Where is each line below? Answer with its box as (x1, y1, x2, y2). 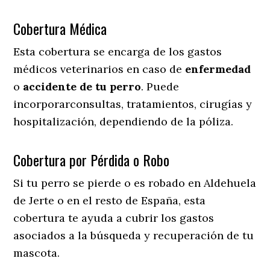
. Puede (141, 79, 180, 93)
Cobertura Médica (13, 17, 107, 39)
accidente (23, 79, 77, 93)
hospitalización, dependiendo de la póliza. (13, 114, 234, 128)
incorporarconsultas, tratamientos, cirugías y (13, 96, 253, 111)
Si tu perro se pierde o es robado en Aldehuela (13, 175, 257, 190)
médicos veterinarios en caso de (13, 61, 186, 76)
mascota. (13, 245, 63, 260)
